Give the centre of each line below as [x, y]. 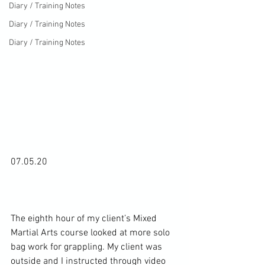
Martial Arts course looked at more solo [91, 233]
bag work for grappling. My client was [88, 248]
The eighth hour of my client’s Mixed [85, 219]
